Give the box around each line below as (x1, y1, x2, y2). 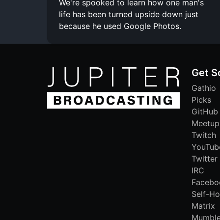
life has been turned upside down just (59, 9, 198, 19)
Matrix (192, 200, 215, 211)
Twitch (192, 130, 216, 140)
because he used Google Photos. (59, 21, 181, 31)
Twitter (192, 153, 218, 164)
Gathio (192, 82, 216, 93)
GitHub (192, 106, 218, 116)
